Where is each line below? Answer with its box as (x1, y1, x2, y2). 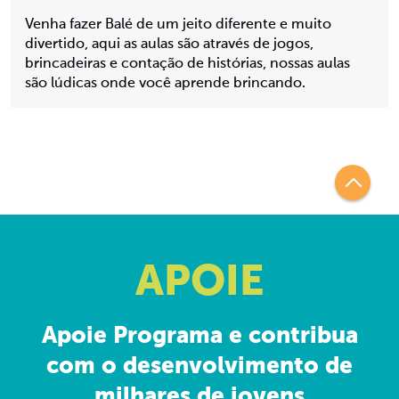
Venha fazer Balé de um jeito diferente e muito (25, 18, 331, 32)
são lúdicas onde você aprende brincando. (25, 77, 305, 91)
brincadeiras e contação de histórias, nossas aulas (25, 57, 350, 71)
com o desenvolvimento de (46, 355, 353, 379)
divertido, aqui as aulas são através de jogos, (25, 37, 313, 52)
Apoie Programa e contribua (41, 325, 358, 348)
